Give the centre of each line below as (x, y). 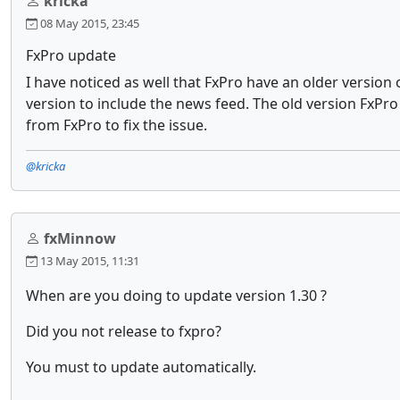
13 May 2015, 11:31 (88, 261)
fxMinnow (80, 238)
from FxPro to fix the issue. (118, 125)
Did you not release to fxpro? (124, 331)
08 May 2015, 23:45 (88, 23)
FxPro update (71, 55)
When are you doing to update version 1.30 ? (176, 296)
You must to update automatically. (141, 367)
